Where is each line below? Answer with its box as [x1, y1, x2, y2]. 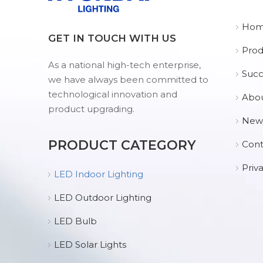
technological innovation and [48, 89, 177, 100]
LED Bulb [54, 215, 97, 227]
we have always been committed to [48, 74, 208, 85]
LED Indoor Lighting [54, 168, 143, 180]
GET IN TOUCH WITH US [48, 32, 176, 44]
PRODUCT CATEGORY [48, 137, 196, 153]
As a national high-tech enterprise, [48, 59, 201, 70]
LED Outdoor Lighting [54, 192, 151, 203]
